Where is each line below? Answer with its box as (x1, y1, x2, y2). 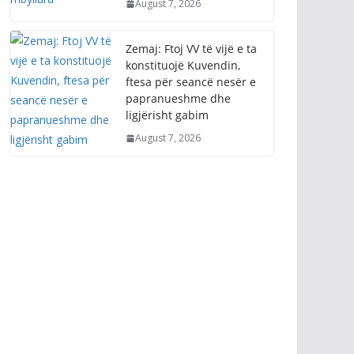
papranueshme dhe (126, 91, 231, 106)
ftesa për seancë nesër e (126, 74, 256, 89)
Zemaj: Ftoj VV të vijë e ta (126, 41, 257, 56)
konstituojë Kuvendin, (126, 58, 240, 73)
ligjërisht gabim (126, 107, 209, 122)
